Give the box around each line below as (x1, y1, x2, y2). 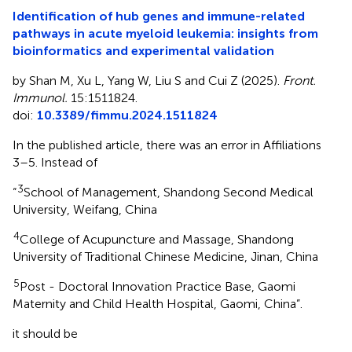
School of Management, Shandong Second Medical (24, 184, 313, 200)
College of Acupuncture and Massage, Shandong (20, 231, 294, 247)
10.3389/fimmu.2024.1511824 (37, 107, 218, 123)
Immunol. (13, 90, 68, 105)
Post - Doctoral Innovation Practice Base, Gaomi (20, 278, 295, 294)
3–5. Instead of (13, 154, 97, 170)
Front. (283, 72, 316, 88)
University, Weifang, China (13, 201, 157, 217)
